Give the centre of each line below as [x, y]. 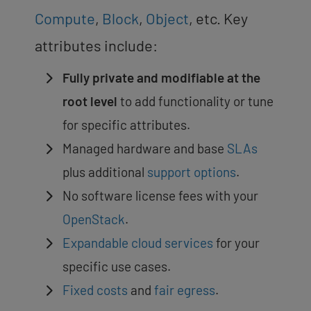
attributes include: [96, 45]
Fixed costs [95, 289]
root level [90, 101]
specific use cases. [117, 266]
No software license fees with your [160, 195]
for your [236, 242]
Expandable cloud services [138, 242]
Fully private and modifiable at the [161, 77]
